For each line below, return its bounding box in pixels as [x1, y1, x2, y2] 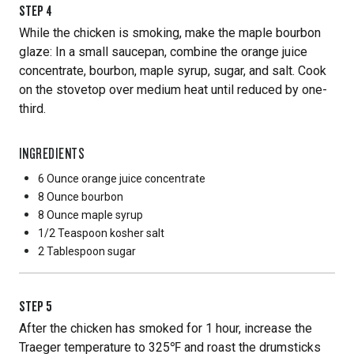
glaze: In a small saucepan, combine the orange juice [19, 44, 307, 59]
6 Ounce [38, 172, 79, 185]
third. [19, 101, 46, 116]
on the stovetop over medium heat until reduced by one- [19, 82, 327, 97]
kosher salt [110, 227, 164, 239]
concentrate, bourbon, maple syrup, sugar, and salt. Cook [19, 63, 326, 78]
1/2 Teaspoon [38, 227, 107, 239]
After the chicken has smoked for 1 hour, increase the [19, 321, 312, 336]
